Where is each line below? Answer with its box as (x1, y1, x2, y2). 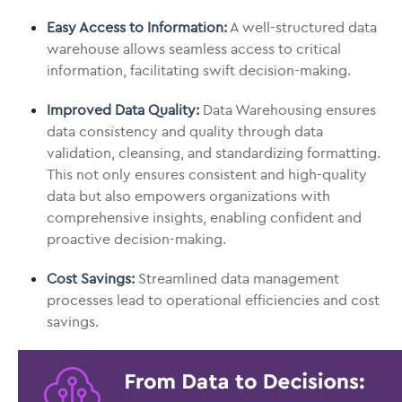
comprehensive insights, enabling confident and (47, 208, 362, 226)
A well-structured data (227, 18, 377, 36)
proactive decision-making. (47, 230, 226, 248)
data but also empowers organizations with (47, 187, 330, 205)
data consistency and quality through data (47, 122, 323, 140)
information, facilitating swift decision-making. (47, 61, 351, 79)
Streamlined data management (135, 269, 339, 287)
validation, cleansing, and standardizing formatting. (47, 144, 380, 162)
